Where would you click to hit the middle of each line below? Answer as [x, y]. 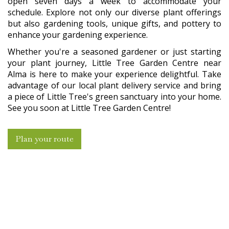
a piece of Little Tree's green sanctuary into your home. [114, 97]
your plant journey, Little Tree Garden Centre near [114, 63]
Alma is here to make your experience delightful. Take [114, 74]
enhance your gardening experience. [78, 35]
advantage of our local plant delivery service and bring [114, 86]
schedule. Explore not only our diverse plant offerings [114, 13]
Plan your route [44, 139]
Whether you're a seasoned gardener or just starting [114, 52]
